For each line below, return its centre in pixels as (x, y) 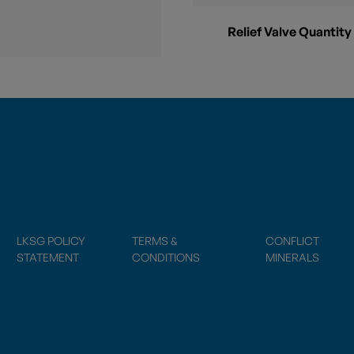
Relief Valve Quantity (290, 32)
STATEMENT (48, 257)
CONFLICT (292, 240)
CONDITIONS (166, 257)
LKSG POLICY (51, 240)
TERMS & (155, 240)
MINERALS (292, 257)
